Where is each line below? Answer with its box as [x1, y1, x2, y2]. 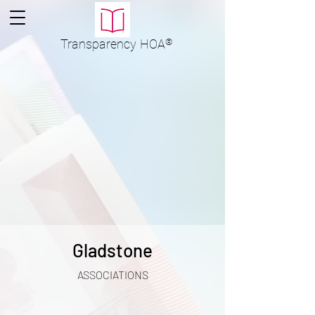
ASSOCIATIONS [77, 268, 148, 281]
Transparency [60, 37, 136, 51]
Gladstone [72, 239, 153, 261]
